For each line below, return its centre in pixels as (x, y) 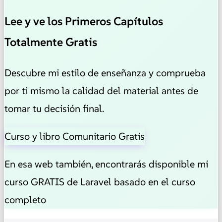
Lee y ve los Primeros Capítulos (84, 21)
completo (25, 199)
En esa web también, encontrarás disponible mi (106, 164)
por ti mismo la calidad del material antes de (101, 90)
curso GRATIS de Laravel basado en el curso (100, 182)
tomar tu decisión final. (54, 108)
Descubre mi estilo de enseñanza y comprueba (105, 73)
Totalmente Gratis (51, 42)
